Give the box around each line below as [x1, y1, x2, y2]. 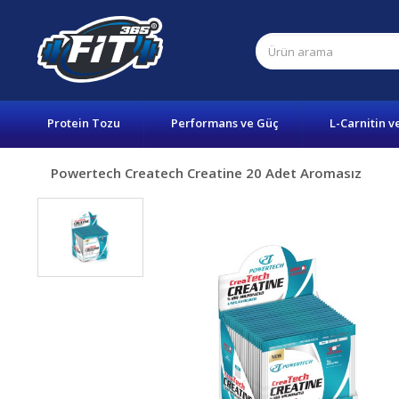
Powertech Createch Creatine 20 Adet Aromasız [51, 164, 362, 182]
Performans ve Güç [171, 115, 279, 131]
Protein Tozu [47, 115, 120, 131]
